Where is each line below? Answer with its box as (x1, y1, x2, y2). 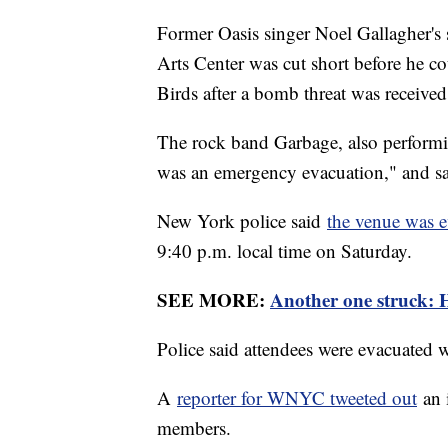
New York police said (157, 208, 327, 234)
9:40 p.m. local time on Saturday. (157, 238, 418, 264)
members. (157, 415, 237, 441)
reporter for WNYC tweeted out (177, 385, 417, 411)
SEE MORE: (157, 286, 270, 314)
